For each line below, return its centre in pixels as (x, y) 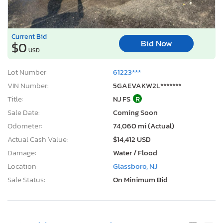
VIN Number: (28, 85)
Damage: (22, 152)
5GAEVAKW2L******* (147, 85)
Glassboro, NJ (135, 166)
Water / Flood (135, 152)
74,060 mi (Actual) (144, 125)
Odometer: (25, 125)
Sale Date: (24, 112)
